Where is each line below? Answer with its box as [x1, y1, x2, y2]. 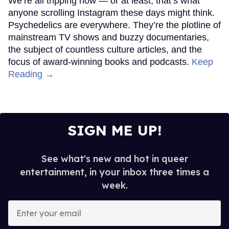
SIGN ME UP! [67, 121, 162, 139]
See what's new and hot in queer [41, 152, 188, 165]
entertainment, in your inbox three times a [20, 166, 209, 178]
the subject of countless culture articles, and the [8, 44, 202, 55]
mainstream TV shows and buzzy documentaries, [8, 32, 209, 42]
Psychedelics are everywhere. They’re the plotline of [8, 19, 221, 30]
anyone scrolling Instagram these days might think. [8, 7, 215, 18]
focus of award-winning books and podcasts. [8, 56, 192, 67]
